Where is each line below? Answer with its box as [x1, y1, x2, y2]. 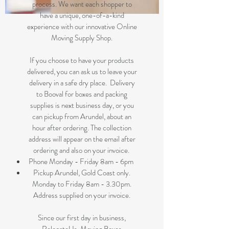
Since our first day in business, [38, 212, 126, 224]
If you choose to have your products [30, 55, 134, 66]
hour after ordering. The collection [32, 122, 131, 134]
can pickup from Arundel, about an [32, 111, 131, 123]
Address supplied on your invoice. [33, 190, 130, 201]
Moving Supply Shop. [51, 32, 112, 44]
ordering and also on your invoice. [33, 145, 131, 156]
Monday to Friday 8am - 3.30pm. [32, 178, 131, 190]
